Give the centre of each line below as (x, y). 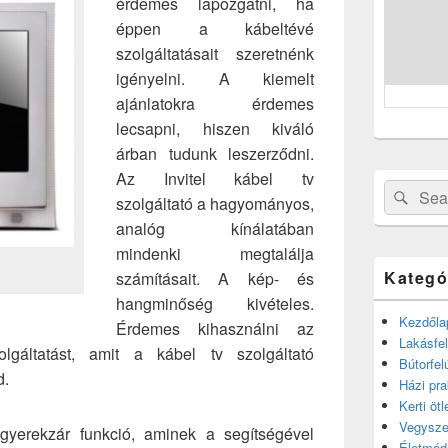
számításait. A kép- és (215, 278)
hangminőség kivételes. (215, 303)
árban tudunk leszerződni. (215, 153)
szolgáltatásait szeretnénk (215, 53)
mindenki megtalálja (215, 253)
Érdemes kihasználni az (215, 328)
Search (403, 189)
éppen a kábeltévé (215, 28)
